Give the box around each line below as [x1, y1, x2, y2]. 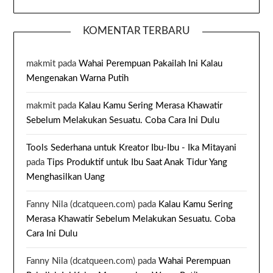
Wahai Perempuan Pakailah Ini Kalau [79, 59, 223, 69]
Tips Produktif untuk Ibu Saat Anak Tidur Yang [47, 158, 228, 168]
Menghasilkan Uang [26, 172, 105, 182]
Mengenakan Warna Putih [26, 74, 129, 83]
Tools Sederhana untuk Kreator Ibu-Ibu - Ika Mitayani [26, 143, 237, 153]
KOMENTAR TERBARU [83, 26, 190, 37]
